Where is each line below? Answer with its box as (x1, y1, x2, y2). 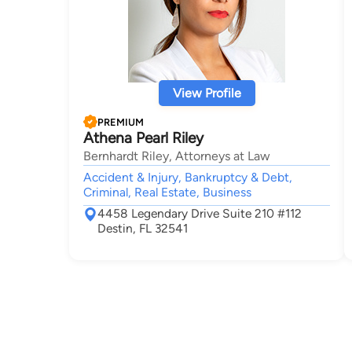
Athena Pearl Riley (83, 129, 203, 147)
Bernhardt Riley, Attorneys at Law (83, 148, 270, 163)
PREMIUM (97, 115, 144, 128)
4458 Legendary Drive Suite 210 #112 (97, 206, 302, 221)
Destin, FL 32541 (97, 221, 188, 236)
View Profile (172, 86, 241, 101)
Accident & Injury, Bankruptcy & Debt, (83, 170, 292, 185)
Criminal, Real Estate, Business (83, 185, 251, 200)
